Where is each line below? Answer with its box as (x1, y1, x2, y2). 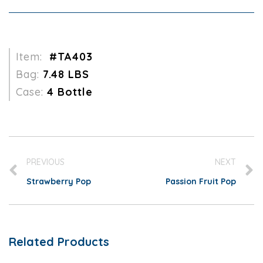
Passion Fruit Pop (166, 176, 236, 187)
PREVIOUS (26, 157, 65, 167)
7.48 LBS (43, 68, 89, 81)
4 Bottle (47, 85, 93, 99)
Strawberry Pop (26, 176, 91, 187)
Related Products (9, 234, 109, 249)
